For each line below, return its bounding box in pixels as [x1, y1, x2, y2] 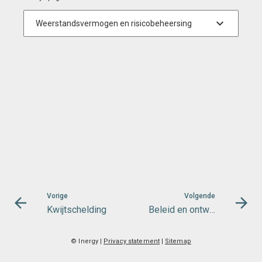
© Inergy [71, 237, 99, 245]
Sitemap [164, 237, 191, 245]
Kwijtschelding [47, 204, 106, 215]
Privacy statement [104, 237, 160, 245]
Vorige [47, 192, 68, 200]
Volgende [184, 192, 215, 200]
